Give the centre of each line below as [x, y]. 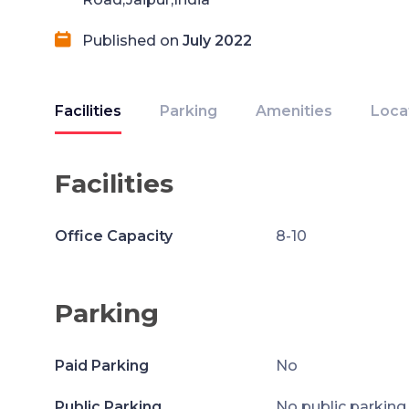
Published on [132, 41]
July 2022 [217, 41]
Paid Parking [102, 366]
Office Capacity [114, 236]
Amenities [294, 111]
